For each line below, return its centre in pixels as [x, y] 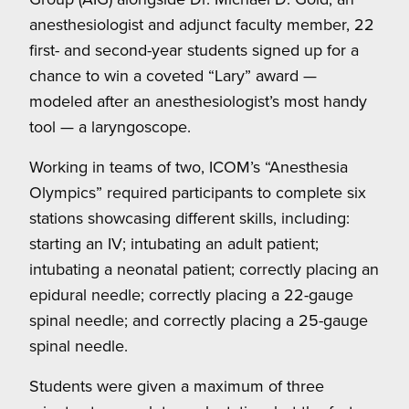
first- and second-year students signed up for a [194, 50]
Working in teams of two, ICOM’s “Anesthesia [189, 167]
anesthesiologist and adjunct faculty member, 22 [202, 25]
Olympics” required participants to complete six [198, 193]
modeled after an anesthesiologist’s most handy [198, 101]
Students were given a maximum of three [177, 386]
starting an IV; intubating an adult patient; [174, 244]
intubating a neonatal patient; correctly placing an [204, 269]
